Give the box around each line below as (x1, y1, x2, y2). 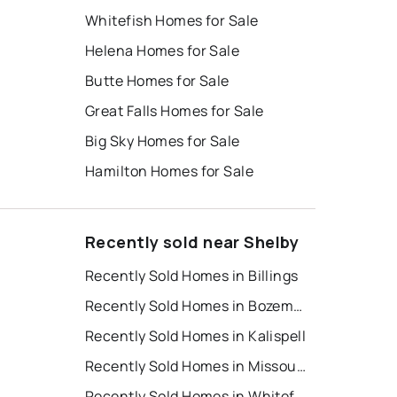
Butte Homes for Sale (85, 71, 230, 91)
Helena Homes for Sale (85, 41, 240, 61)
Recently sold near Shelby (85, 231, 299, 253)
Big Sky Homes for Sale (85, 131, 240, 152)
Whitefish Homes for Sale (85, 11, 259, 31)
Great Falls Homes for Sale (85, 101, 264, 121)
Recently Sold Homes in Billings (85, 266, 299, 286)
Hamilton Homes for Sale (85, 161, 254, 182)
